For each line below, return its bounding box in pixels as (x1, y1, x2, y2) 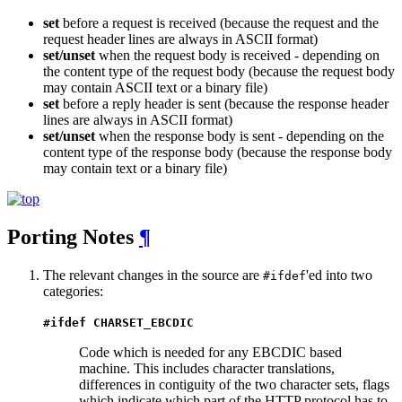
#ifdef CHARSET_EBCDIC (43, 316, 194, 330)
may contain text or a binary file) (43, 161, 227, 177)
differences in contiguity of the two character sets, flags (79, 377, 389, 393)
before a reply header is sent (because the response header (59, 96, 389, 112)
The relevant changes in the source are (43, 267, 263, 284)
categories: (43, 284, 103, 300)
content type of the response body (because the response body (43, 144, 392, 161)
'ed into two (306, 267, 372, 284)
